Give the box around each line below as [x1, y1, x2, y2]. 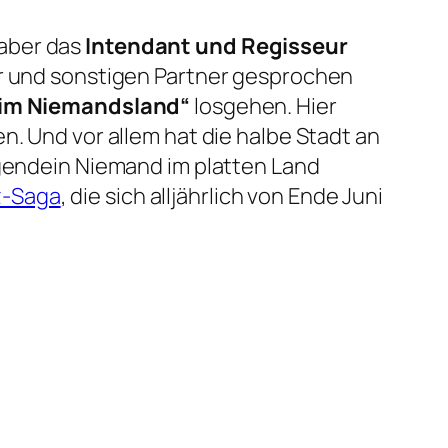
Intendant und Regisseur [81, 31, 348, 62]
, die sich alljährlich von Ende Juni [60, 181, 384, 212]
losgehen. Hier [190, 91, 337, 122]
